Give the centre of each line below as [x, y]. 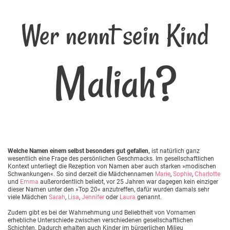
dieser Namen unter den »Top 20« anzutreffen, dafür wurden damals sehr [109, 189]
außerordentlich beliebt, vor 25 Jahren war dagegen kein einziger [128, 181]
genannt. [149, 197]
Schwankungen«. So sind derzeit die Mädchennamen [81, 174]
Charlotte [207, 174]
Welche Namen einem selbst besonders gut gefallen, [79, 151]
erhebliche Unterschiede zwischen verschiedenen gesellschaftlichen [100, 220]
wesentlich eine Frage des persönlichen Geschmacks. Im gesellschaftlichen [111, 158]
